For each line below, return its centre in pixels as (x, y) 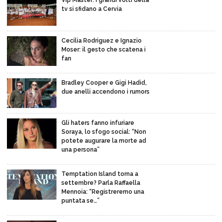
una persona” (81, 150)
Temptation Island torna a (100, 174)
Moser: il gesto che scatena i (104, 49)
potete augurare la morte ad (104, 141)
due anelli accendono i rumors (106, 91)
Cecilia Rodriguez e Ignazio (102, 40)
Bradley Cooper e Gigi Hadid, (104, 83)
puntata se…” (81, 201)
